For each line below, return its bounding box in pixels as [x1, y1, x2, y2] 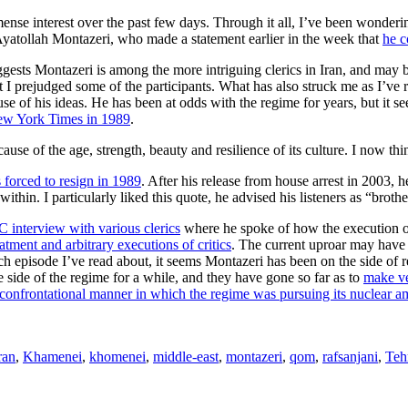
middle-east [153, 348, 219, 364]
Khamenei [23, 348, 82, 364]
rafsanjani [322, 348, 378, 364]
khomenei [89, 348, 146, 364]
